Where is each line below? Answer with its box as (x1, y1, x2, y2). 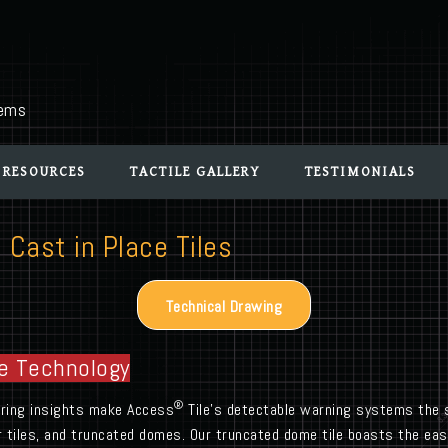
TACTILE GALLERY (129, 164, 261, 180)
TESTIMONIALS (304, 164, 416, 180)
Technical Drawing (165, 296, 283, 317)
